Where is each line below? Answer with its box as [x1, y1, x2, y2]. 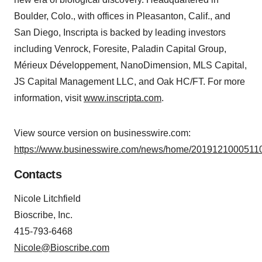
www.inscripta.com [84, 93, 161, 103]
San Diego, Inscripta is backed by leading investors [14, 27, 226, 37]
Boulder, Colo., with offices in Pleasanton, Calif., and [14, 11, 230, 21]
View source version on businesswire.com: [14, 128, 191, 138]
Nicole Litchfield [14, 194, 81, 204]
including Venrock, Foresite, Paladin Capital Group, [14, 44, 226, 54]
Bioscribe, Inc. [14, 210, 73, 220]
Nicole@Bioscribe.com [14, 243, 109, 253]
